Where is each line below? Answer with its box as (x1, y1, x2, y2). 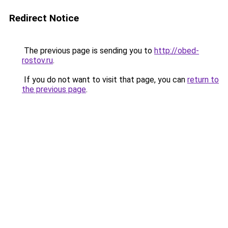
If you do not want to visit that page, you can (22, 75, 187, 84)
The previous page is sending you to (22, 46, 154, 55)
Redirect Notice (9, 12, 79, 24)
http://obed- (154, 46, 199, 55)
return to (187, 75, 219, 84)
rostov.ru (22, 55, 53, 65)
